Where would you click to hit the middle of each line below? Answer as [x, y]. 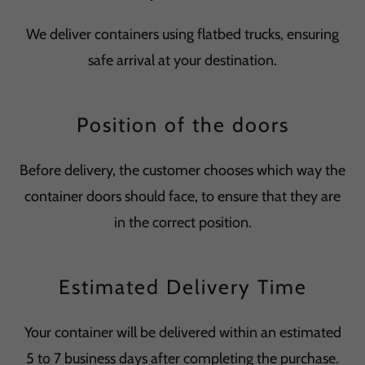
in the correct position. [182, 222]
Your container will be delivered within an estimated [182, 332]
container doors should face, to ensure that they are [182, 196]
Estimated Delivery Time [182, 287]
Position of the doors [182, 125]
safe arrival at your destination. [182, 60]
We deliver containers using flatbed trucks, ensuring [182, 34]
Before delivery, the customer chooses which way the [182, 170]
